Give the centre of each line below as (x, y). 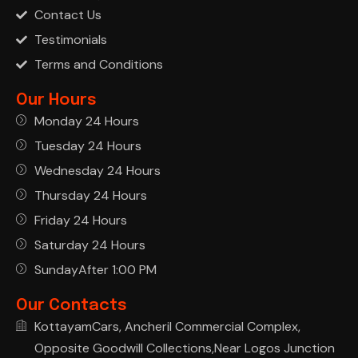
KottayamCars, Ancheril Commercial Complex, (167, 327)
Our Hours (56, 101)
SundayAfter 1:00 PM (95, 270)
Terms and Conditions (98, 65)
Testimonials (70, 40)
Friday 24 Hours (80, 221)
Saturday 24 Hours (89, 245)
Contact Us (68, 15)
